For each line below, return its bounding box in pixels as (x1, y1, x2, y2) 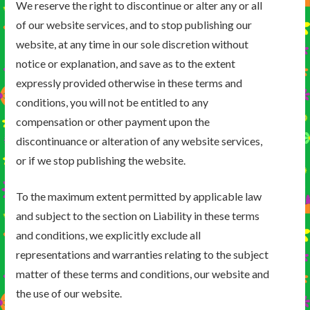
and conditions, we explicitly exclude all (15, 228, 201, 242)
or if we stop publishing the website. (15, 154, 185, 167)
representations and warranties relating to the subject (15, 248, 268, 262)
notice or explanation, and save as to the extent (15, 57, 235, 71)
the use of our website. (15, 286, 122, 300)
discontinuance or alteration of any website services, (15, 134, 262, 148)
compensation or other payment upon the (15, 115, 210, 129)
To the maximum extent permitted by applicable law (15, 190, 262, 203)
